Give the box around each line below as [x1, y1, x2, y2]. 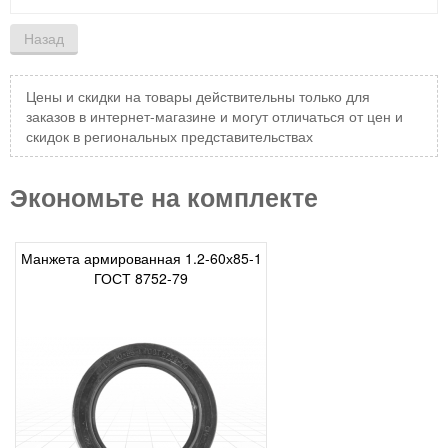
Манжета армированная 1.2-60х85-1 [20, 248, 262, 269]
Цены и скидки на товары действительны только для [26, 86, 370, 107]
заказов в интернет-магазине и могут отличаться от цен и [26, 106, 403, 127]
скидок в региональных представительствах [26, 126, 313, 147]
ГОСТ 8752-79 [94, 268, 188, 289]
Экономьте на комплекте [10, 179, 318, 216]
